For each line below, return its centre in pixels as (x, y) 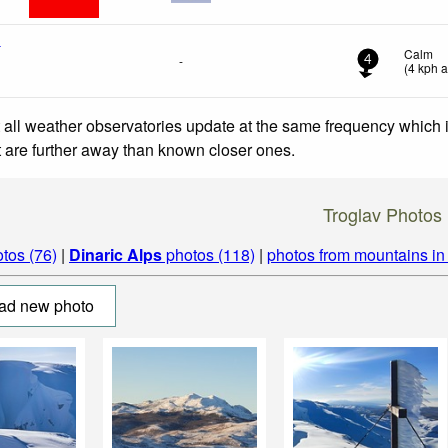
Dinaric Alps (115, 254)
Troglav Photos (382, 213)
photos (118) (208, 254)
